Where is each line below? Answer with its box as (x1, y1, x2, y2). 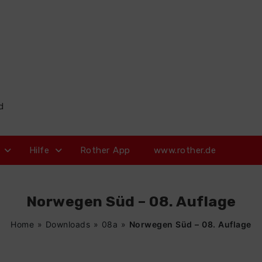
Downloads (45, 219, 91, 229)
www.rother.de (153, 145, 216, 156)
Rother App (80, 145, 130, 156)
